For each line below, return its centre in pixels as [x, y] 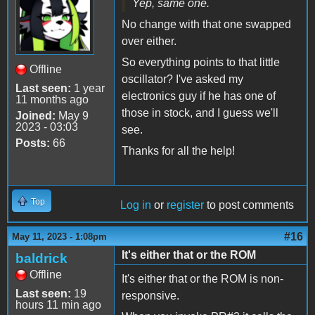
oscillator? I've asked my [182, 79]
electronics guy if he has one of [199, 96]
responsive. [150, 296]
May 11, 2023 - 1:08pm [59, 237]
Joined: [36, 116]
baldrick [41, 259]
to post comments [249, 205]
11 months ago [52, 100]
